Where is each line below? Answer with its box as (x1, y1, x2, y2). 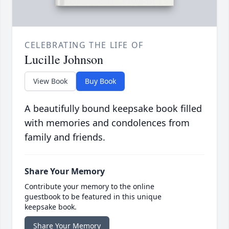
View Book (33, 76, 67, 86)
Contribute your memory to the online (25, 181, 154, 192)
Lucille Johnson (25, 51, 103, 68)
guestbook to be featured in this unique (25, 192, 162, 202)
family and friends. (25, 131, 105, 144)
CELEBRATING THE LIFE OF (25, 39, 144, 51)
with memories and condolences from (25, 117, 190, 129)
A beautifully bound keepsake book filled (25, 102, 202, 115)
